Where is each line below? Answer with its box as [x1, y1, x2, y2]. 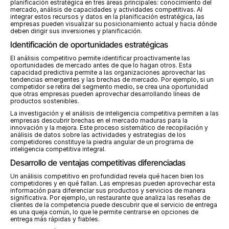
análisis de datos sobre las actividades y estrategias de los [10, 131, 186, 139]
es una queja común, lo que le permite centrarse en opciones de [10, 208, 198, 216]
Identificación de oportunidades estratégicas [10, 39, 168, 50]
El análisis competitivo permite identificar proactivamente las [10, 54, 190, 62]
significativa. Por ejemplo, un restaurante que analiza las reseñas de [10, 194, 210, 201]
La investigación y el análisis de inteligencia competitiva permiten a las [10, 109, 219, 117]
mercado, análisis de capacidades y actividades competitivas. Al [10, 6, 202, 13]
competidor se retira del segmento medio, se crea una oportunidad [10, 83, 208, 90]
